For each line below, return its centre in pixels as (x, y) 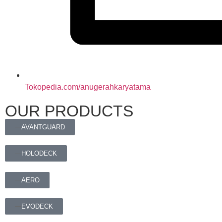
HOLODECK (39, 154)
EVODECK (37, 207)
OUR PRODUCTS (69, 111)
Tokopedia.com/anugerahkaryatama (88, 87)
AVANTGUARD (43, 127)
